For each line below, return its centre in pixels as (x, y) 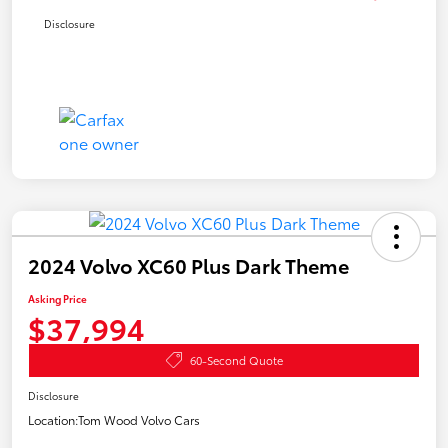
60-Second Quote (236, 359)
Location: (53, 419)
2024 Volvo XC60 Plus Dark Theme (188, 264)
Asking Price (57, 298)
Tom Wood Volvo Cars (139, 419)
